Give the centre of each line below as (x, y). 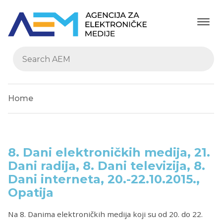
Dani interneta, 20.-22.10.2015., (104, 179)
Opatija (31, 193)
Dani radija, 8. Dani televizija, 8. (107, 166)
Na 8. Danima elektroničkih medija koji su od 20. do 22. (105, 214)
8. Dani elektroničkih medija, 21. (109, 153)
